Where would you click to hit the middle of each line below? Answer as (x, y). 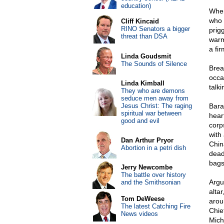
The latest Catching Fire (155, 206)
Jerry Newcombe (146, 167)
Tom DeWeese (142, 199)
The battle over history (153, 175)
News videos (139, 214)
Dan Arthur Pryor (147, 140)
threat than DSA (144, 36)
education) (136, 6)
